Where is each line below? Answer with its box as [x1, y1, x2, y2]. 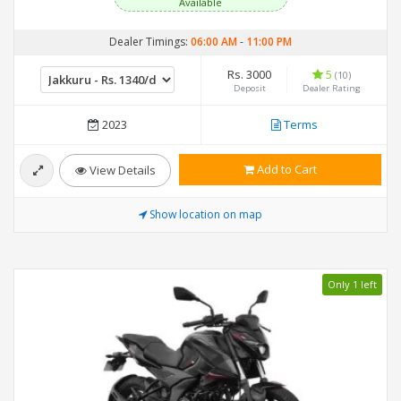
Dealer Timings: [109, 34, 191, 50]
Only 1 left [328, 277, 377, 292]
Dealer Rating [303, 82, 361, 95]
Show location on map [149, 207, 262, 223]
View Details [86, 162, 156, 179]
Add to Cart [254, 161, 317, 178]
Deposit [233, 82, 266, 95]
